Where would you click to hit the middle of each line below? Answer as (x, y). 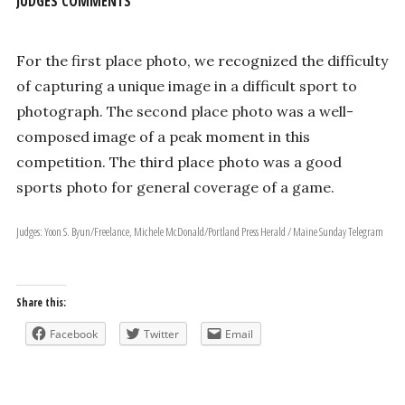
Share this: (41, 302)
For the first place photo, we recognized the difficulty (202, 60)
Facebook (73, 334)
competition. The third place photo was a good (179, 161)
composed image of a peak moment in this (163, 136)
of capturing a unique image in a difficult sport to (186, 85)
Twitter (161, 334)
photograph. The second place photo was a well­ (184, 111)
